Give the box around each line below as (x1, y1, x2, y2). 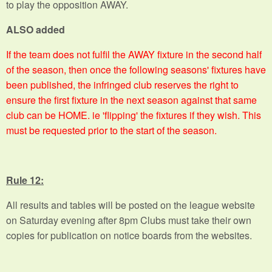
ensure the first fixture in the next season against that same (6, 92, 257, 107)
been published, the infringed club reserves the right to (6, 77, 239, 92)
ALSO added (6, 22, 65, 36)
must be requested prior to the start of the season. (6, 123, 217, 137)
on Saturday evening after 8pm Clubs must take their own (6, 212, 251, 227)
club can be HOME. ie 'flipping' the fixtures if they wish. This (6, 107, 261, 122)
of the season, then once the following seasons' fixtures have (6, 62, 266, 76)
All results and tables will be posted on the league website (6, 197, 255, 212)
